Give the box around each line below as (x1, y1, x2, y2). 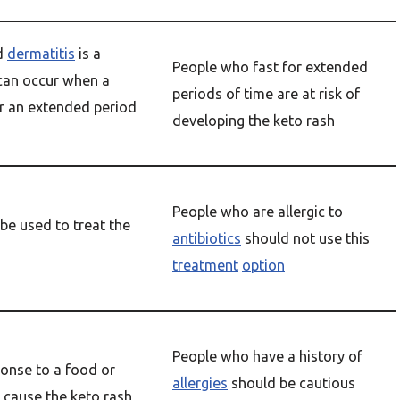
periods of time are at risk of (172, 86, 360, 102)
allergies (172, 375, 228, 391)
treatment (172, 257, 238, 273)
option (242, 257, 285, 273)
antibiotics (172, 230, 241, 246)
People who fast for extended (172, 59, 368, 75)
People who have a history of (172, 348, 362, 364)
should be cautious (228, 375, 355, 391)
